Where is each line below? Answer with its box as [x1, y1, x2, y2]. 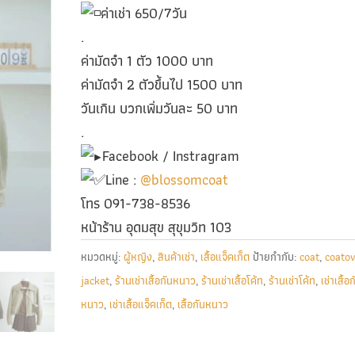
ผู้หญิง [123, 248, 152, 265]
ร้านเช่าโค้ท [268, 272, 315, 289]
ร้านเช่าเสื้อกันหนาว [114, 272, 196, 289]
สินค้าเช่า [157, 248, 195, 265]
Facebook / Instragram [101, 144, 239, 167]
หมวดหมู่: [80, 248, 124, 265]
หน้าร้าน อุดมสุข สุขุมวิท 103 [80, 216, 231, 239]
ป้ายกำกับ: [252, 248, 300, 265]
